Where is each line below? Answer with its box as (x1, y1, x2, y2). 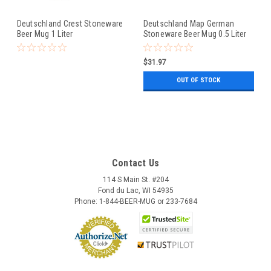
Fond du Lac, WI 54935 (97, 186, 174, 195)
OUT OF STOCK (177, 76, 221, 85)
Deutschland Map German (143, 19, 234, 29)
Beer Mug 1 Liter (16, 29, 73, 39)
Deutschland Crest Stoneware (16, 19, 123, 29)
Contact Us (111, 157, 160, 169)
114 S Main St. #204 (102, 175, 169, 184)
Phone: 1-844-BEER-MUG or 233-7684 (74, 197, 197, 206)
